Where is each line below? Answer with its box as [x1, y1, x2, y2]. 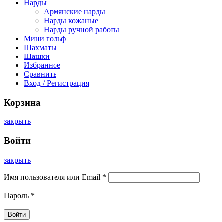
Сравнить [24, 69, 56, 78]
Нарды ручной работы [44, 25, 119, 34]
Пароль [4, 191, 31, 200]
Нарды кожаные [44, 16, 98, 25]
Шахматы [24, 43, 56, 52]
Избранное [24, 60, 60, 69]
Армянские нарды [44, 7, 105, 16]
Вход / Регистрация [24, 78, 89, 87]
